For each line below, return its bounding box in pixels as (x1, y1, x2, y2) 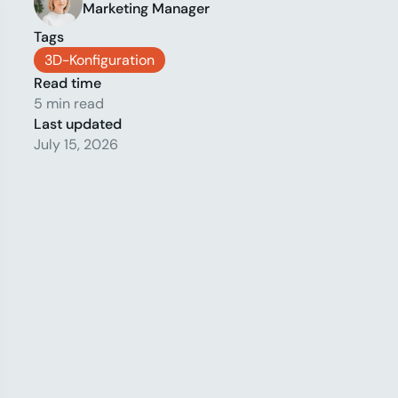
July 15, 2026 (33, 135, 118, 155)
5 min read (33, 94, 104, 114)
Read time (33, 74, 101, 93)
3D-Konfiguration (44, 51, 155, 70)
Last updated (33, 115, 122, 134)
